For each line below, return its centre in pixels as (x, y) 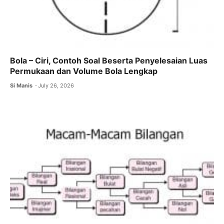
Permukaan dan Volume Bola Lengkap (84, 71)
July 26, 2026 (56, 85)
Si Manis (21, 85)
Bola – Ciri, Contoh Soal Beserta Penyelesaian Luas (109, 60)
